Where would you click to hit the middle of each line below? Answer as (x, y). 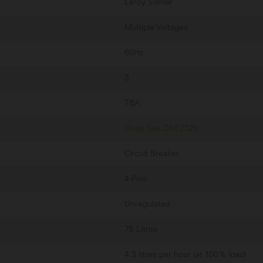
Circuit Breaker (152, 154)
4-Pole (136, 179)
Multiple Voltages (156, 28)
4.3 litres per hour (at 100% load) (186, 255)
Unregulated (147, 204)
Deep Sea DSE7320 (161, 129)
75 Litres (141, 230)
